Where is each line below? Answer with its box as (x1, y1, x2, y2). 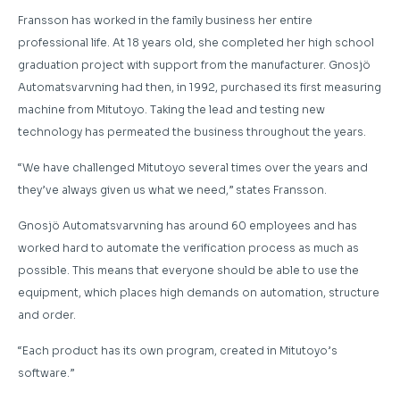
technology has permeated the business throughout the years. (18, 124, 366, 138)
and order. (18, 307, 76, 321)
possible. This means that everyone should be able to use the (18, 262, 359, 277)
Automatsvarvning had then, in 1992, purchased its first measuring (18, 79, 381, 94)
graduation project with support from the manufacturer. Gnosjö (18, 57, 371, 71)
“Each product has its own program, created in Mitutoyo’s (18, 343, 337, 357)
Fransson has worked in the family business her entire (18, 12, 312, 27)
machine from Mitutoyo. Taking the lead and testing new (18, 102, 325, 116)
